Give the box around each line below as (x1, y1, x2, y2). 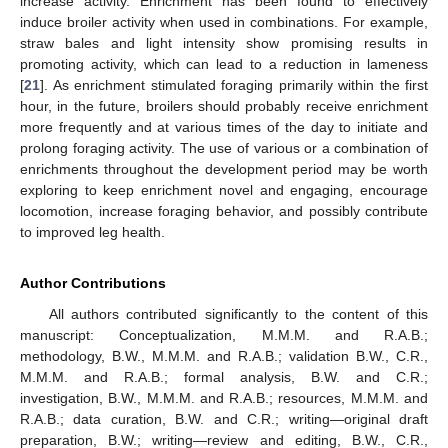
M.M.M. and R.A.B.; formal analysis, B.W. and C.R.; (20, 368, 428, 385)
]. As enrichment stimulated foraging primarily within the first (40, 76, 428, 93)
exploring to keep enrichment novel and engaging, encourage (20, 181, 428, 198)
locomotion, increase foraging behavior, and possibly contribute (20, 202, 428, 219)
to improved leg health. (20, 223, 165, 240)
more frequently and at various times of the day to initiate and (20, 118, 428, 135)
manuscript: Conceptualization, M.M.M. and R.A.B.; (20, 326, 428, 343)
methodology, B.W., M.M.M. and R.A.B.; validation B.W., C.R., (20, 347, 428, 364)
